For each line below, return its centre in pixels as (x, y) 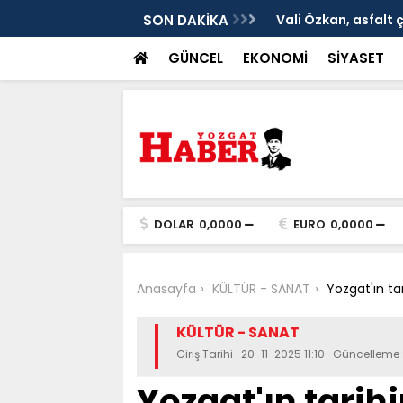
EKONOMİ (275, 58)
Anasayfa (166, 289)
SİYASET (355, 58)
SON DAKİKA (187, 20)
